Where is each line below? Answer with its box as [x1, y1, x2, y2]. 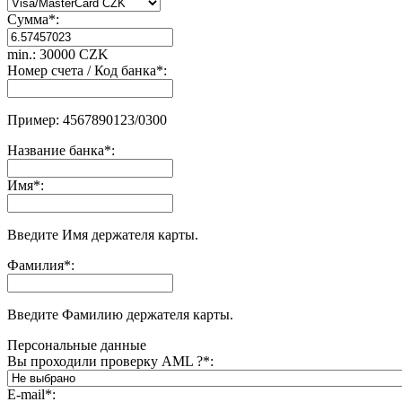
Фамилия [7, 257, 64, 273]
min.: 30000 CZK [7, 46, 109, 62]
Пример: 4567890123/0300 [7, 111, 167, 127]
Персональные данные [7, 336, 146, 353]
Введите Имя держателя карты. [7, 226, 198, 242]
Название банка [7, 142, 104, 158]
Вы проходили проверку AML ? [7, 353, 203, 369]
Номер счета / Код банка [7, 62, 156, 78]
